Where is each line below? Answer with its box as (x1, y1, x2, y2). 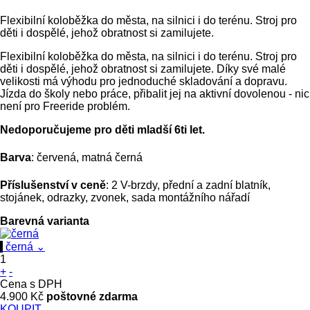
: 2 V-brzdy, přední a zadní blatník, (106, 179, 271, 191)
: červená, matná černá (31, 151, 143, 163)
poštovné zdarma (46, 290, 138, 302)
